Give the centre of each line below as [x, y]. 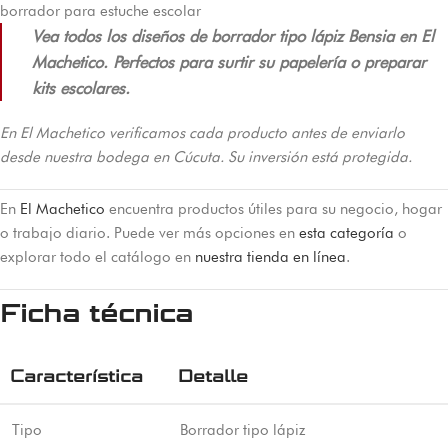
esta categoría [346, 233]
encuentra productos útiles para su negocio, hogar [273, 209]
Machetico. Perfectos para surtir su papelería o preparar [229, 61]
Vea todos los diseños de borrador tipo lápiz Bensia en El [233, 35]
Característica [76, 376]
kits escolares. [81, 87]
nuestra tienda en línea [270, 257]
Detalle [213, 376]
